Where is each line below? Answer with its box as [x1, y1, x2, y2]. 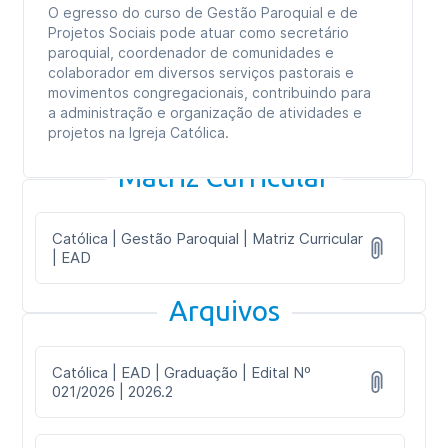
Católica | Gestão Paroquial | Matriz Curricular [52, 229, 364, 248]
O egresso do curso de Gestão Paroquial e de [48, 4, 359, 21]
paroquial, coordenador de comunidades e [48, 44, 335, 61]
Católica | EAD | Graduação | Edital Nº [52, 363, 312, 382]
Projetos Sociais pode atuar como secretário [48, 24, 350, 41]
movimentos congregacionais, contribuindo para [48, 84, 372, 101]
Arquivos [168, 295, 280, 326]
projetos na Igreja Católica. [48, 124, 230, 141]
